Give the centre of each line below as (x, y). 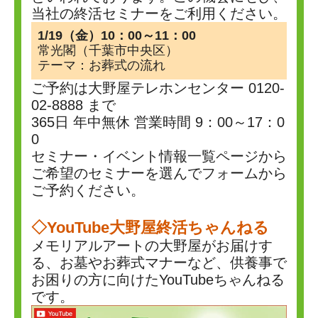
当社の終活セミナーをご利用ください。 (159, 13)
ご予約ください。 (88, 190)
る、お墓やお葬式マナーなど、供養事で (159, 263)
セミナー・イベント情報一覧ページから (159, 156)
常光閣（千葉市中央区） (108, 50)
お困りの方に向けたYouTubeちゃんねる (158, 280)
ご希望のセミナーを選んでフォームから (159, 173)
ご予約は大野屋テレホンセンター (140, 88)
